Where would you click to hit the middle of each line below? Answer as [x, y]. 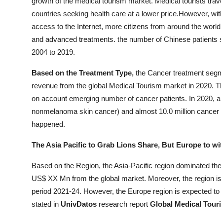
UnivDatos [80, 204]
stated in [46, 204]
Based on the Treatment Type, [83, 73]
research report [123, 204]
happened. [48, 124]
